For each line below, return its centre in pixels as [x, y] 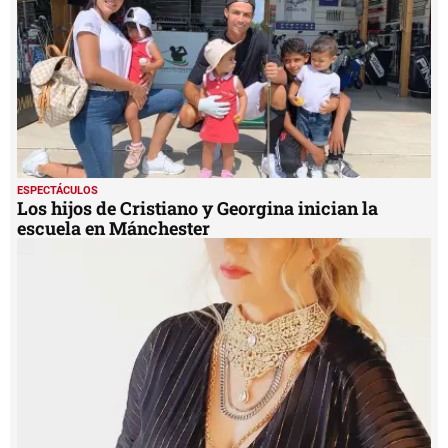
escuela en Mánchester [113, 227]
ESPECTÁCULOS [57, 190]
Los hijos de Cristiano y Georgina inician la [197, 207]
